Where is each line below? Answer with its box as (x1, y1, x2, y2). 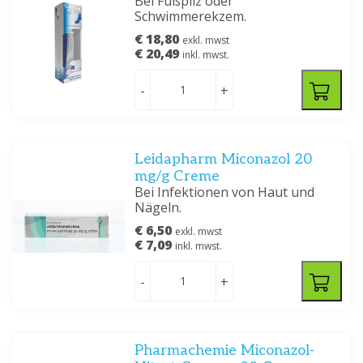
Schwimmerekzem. (135, 7, 247, 25)
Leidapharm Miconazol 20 (135, 151, 313, 168)
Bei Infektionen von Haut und (135, 183, 315, 201)
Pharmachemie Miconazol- (135, 342, 315, 359)
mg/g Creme (135, 168, 220, 185)
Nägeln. (135, 199, 182, 216)
